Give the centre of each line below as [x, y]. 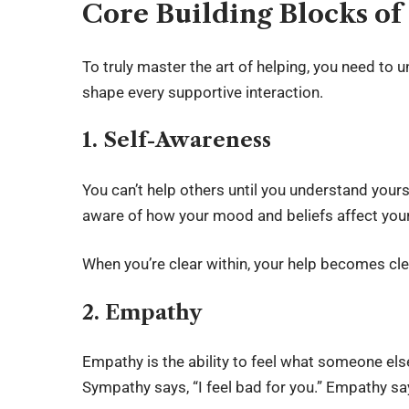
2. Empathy [142, 312]
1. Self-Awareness [177, 141]
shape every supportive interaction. [203, 92]
